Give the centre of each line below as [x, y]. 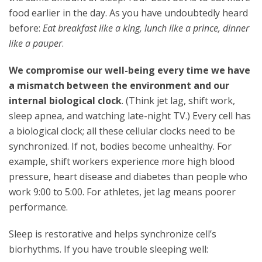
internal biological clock [65, 101]
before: [26, 28]
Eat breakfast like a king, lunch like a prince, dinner [146, 28]
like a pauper [35, 43]
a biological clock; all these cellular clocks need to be [122, 131]
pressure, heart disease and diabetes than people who [128, 177]
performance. [38, 207]
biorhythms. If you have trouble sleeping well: [108, 249]
